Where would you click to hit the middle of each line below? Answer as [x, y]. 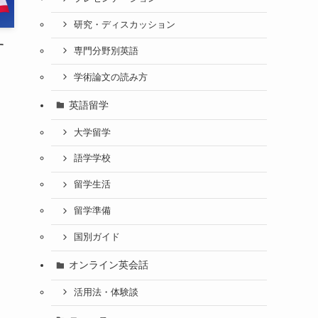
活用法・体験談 [106, 292]
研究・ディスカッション [124, 24]
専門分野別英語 [106, 51]
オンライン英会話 [108, 265]
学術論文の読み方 [110, 77]
